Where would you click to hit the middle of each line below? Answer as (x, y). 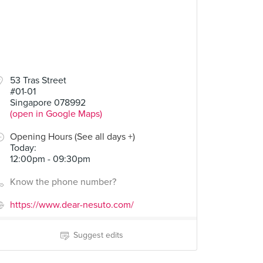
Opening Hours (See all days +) (73, 137)
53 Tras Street (38, 80)
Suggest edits (98, 235)
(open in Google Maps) (56, 114)
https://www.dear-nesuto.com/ (72, 205)
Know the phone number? (63, 182)
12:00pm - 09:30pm (50, 159)
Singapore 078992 (48, 103)
